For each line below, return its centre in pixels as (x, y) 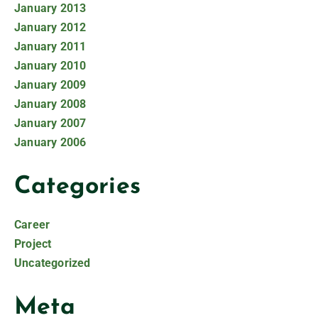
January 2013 (50, 9)
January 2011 (50, 47)
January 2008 (50, 104)
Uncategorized (53, 263)
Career (32, 225)
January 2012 (50, 28)
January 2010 (50, 66)
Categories (77, 187)
